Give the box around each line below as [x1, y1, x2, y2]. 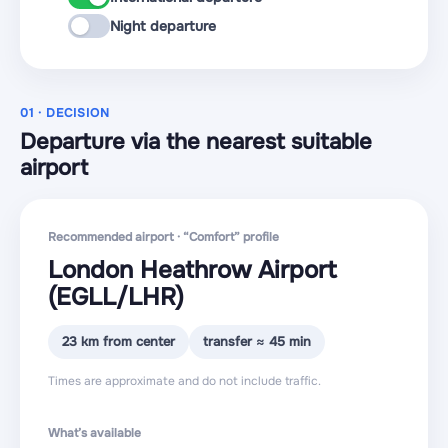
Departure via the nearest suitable [20, 128, 372, 156]
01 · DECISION [20, 105, 110, 121]
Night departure [110, 17, 216, 35]
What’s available [48, 425, 141, 441]
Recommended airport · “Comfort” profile [48, 229, 279, 245]
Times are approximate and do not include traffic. [48, 373, 321, 389]
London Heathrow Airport [48, 255, 337, 285]
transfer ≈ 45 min [203, 333, 311, 350]
